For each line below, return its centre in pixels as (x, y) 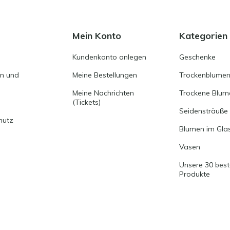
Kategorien (203, 35)
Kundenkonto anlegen (110, 57)
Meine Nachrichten (103, 93)
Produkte (194, 174)
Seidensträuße (203, 111)
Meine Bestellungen (105, 75)
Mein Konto (97, 35)
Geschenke (197, 57)
